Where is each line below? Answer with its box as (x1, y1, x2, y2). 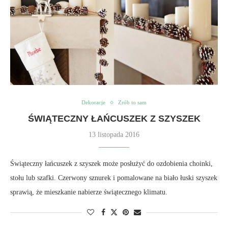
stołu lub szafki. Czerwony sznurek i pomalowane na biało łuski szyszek (10, 174, 217, 182)
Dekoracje (81, 99, 105, 105)
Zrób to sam (118, 99, 147, 105)
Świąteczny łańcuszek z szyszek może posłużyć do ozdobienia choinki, (10, 160, 213, 167)
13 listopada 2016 (89, 131, 139, 138)
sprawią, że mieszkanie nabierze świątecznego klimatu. (10, 188, 167, 196)
